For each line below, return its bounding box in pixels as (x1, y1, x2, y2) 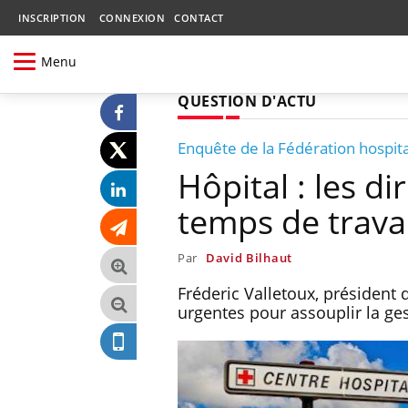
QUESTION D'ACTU (178, 90, 317, 111)
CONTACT (174, 11, 224, 25)
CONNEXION (98, 11, 165, 25)
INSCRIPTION (18, 11, 87, 25)
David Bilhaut (205, 249, 292, 266)
